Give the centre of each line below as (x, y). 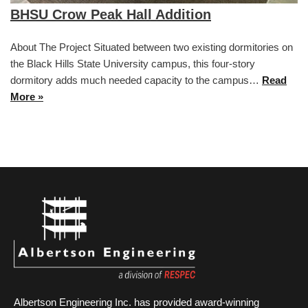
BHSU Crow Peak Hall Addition (111, 14)
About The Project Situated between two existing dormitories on (152, 47)
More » (27, 96)
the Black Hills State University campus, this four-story (133, 63)
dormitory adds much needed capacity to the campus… (136, 80)
